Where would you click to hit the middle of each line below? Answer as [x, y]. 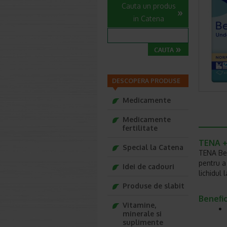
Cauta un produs [149, 6]
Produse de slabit [154, 186]
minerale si [142, 214]
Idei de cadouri [148, 166]
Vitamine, [139, 205]
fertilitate [140, 128]
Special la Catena [153, 147]
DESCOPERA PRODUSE [146, 81]
